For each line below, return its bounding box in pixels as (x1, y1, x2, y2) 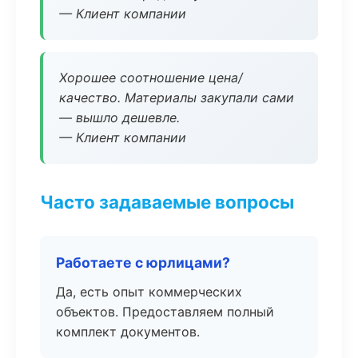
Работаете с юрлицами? (56, 254, 230, 271)
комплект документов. (56, 324, 200, 340)
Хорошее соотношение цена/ (59, 70, 243, 86)
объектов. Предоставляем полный (56, 304, 274, 320)
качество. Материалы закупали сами (59, 89, 294, 105)
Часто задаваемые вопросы (40, 191, 294, 213)
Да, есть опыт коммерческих (56, 284, 242, 300)
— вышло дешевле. (59, 109, 180, 125)
